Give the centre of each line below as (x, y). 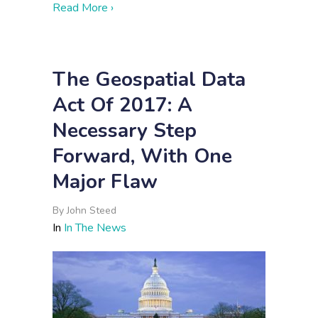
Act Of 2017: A (122, 105)
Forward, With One (142, 156)
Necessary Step (125, 131)
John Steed (92, 210)
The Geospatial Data (149, 79)
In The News (95, 228)
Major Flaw (105, 182)
